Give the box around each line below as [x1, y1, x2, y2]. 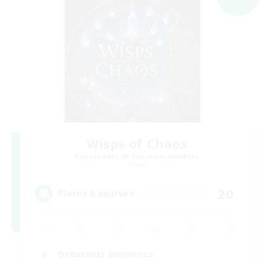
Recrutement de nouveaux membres [74, 151, 199, 160]
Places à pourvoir [59, 188, 135, 199]
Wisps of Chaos [86, 134, 188, 152]
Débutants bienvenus [59, 248, 154, 260]
